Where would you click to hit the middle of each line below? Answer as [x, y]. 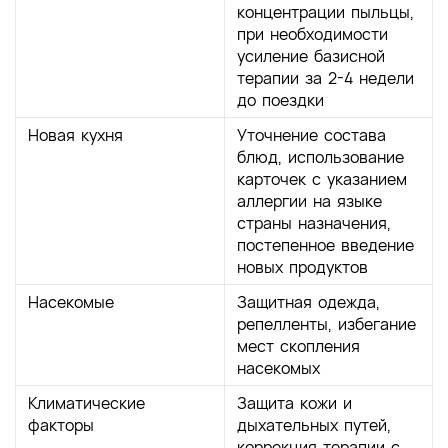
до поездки [280, 99]
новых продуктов [302, 266]
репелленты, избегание [326, 323]
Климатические [86, 402]
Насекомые [71, 301]
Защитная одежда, [308, 301]
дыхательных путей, [313, 424]
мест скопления [298, 345]
